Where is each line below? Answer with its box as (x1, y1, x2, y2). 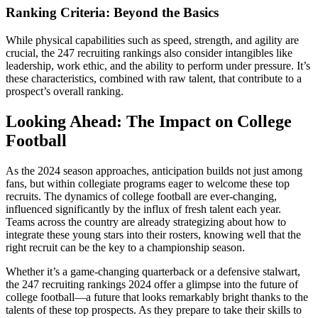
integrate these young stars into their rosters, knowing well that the (6, 228, 301, 241)
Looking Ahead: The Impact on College (6, 111, 292, 131)
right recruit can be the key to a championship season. (6, 241, 245, 253)
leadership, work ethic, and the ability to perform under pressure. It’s (6, 59, 310, 72)
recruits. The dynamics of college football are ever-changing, (6, 190, 277, 202)
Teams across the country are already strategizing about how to (6, 215, 286, 228)
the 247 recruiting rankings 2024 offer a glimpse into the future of (6, 278, 298, 290)
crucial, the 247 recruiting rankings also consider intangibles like (6, 46, 292, 59)
